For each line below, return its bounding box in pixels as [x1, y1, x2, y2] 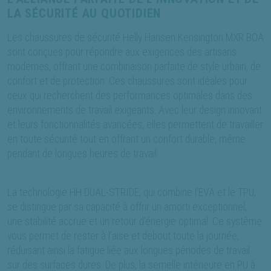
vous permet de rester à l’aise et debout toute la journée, [7, 230, 239, 243]
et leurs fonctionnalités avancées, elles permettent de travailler [7, 119, 263, 131]
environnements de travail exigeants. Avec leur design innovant [7, 104, 262, 117]
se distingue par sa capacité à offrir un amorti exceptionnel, [7, 201, 247, 214]
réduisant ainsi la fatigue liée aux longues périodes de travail [7, 244, 250, 257]
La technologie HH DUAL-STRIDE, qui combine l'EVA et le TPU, [7, 186, 256, 199]
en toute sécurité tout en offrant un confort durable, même [7, 133, 246, 146]
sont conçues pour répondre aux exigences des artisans [7, 46, 237, 59]
